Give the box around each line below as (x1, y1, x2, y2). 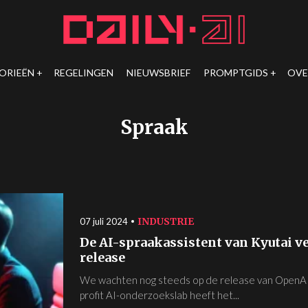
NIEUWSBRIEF (126, 67, 190, 78)
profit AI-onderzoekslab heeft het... (80, 289, 239, 301)
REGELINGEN (53, 67, 113, 78)
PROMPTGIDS (203, 67, 268, 78)
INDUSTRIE (137, 215, 194, 228)
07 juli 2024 (80, 216, 128, 227)
